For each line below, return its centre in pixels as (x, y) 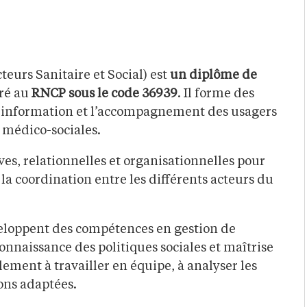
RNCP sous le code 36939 (105, 94)
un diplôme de (213, 76)
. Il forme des (216, 94)
